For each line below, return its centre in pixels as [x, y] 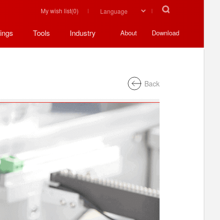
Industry [83, 33]
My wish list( [57, 11]
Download [165, 33]
